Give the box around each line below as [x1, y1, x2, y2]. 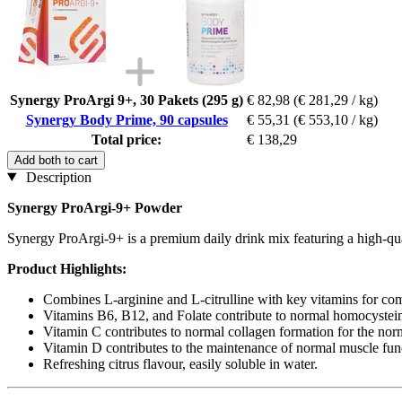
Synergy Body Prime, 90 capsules [25, 111, 228, 127]
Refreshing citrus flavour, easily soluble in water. [43, 355, 318, 371]
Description [22, 169, 92, 185]
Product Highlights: [7, 260, 127, 276]
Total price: [92, 131, 162, 147]
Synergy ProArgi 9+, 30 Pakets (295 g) [10, 92, 243, 108]
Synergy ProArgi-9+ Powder [7, 199, 182, 215]
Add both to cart [14, 153, 98, 167]
